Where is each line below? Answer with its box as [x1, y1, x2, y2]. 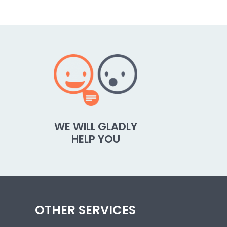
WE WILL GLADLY [54, 119, 137, 134]
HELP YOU [71, 131, 120, 146]
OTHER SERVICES [34, 201, 136, 218]
